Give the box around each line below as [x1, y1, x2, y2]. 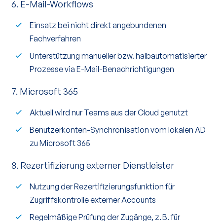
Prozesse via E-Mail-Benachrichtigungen [30, 64, 174, 74]
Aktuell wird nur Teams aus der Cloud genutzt [30, 108, 188, 117]
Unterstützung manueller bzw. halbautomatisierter [30, 51, 207, 61]
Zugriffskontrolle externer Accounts [30, 195, 156, 205]
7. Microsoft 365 [11, 86, 78, 97]
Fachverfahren [30, 34, 81, 43]
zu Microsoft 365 [30, 138, 90, 148]
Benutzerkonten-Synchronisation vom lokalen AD [30, 125, 206, 135]
